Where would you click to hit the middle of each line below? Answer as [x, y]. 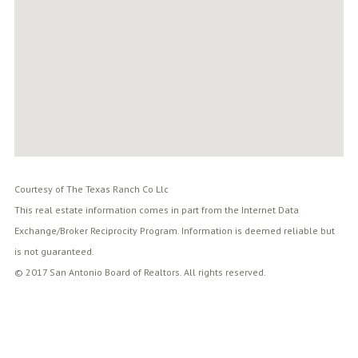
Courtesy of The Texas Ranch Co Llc [91, 189]
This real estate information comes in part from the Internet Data [156, 209]
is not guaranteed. [54, 251]
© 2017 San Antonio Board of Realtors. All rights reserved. [140, 272]
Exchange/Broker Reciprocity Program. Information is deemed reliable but [174, 230]
